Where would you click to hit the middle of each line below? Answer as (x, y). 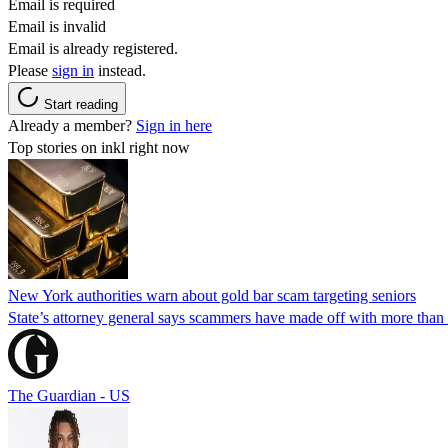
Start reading (81, 104)
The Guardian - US (69, 395)
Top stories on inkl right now (99, 147)
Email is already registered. (93, 48)
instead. (120, 70)
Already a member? (72, 125)
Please (30, 70)
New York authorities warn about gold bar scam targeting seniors (212, 295)
